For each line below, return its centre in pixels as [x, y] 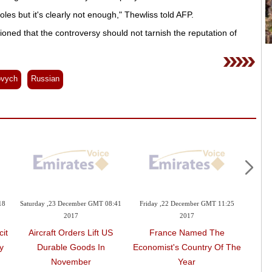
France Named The [187, 233]
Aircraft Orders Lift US [71, 233]
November [71, 262]
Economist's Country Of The [187, 247]
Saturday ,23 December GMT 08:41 [71, 205]
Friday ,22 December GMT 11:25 [187, 205]
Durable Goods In [71, 247]
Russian [45, 79]
